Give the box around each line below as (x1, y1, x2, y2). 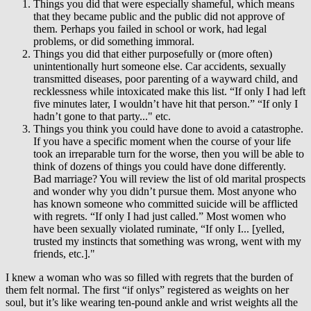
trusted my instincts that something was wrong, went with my (33, 235, 301, 248)
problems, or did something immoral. (33, 35, 194, 48)
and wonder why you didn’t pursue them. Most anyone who (33, 185, 296, 198)
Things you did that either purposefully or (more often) (33, 48, 272, 60)
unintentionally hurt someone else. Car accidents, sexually (33, 60, 286, 73)
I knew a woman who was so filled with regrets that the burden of (6, 271, 293, 284)
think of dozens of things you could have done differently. (33, 160, 286, 173)
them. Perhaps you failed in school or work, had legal (33, 23, 267, 35)
